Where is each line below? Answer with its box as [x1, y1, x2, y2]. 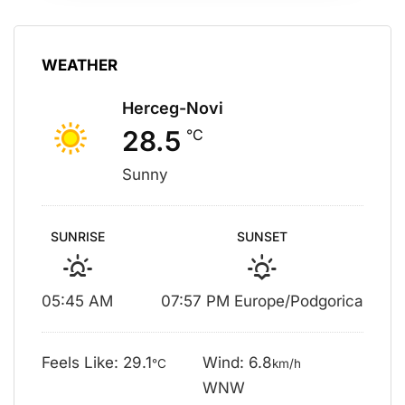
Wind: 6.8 [202, 353, 272, 372]
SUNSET [237, 229, 287, 245]
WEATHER [42, 56, 118, 75]
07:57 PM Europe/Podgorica [161, 292, 363, 311]
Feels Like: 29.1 [42, 353, 152, 372]
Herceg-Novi [122, 99, 223, 118]
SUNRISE [50, 229, 105, 245]
